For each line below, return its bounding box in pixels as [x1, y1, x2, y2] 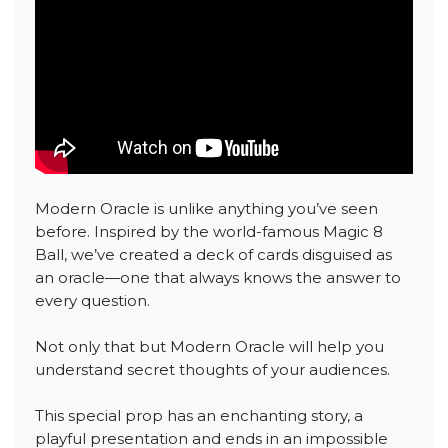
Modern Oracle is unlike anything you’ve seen [35, 198, 378, 218]
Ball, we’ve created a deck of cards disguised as [35, 244, 392, 264]
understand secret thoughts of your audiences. [35, 359, 390, 379]
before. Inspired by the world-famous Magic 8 [35, 221, 383, 241]
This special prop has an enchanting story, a [35, 405, 363, 425]
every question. [35, 290, 150, 310]
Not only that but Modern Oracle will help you [35, 336, 384, 356]
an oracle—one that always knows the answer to [35, 267, 401, 287]
